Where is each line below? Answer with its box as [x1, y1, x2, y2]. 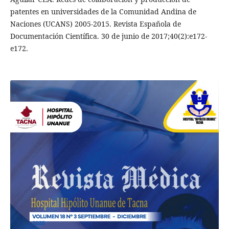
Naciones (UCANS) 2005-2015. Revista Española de [10, 18, 181, 29]
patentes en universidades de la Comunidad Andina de [10, 6, 196, 16]
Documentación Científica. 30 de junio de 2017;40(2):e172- [10, 31, 207, 41]
